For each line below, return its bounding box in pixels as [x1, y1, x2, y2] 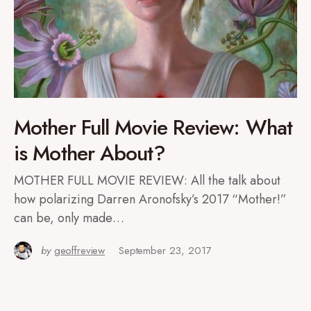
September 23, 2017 [119, 243, 212, 258]
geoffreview [53, 243, 106, 258]
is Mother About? [14, 138, 165, 168]
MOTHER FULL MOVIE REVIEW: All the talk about [14, 171, 280, 190]
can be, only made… [14, 209, 124, 227]
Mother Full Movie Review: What [14, 112, 293, 142]
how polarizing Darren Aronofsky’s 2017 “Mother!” [14, 190, 287, 208]
